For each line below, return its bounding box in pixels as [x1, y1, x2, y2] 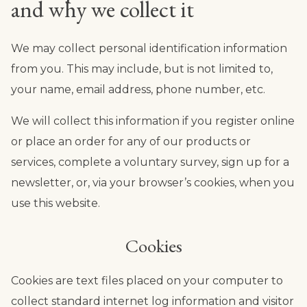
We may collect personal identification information [11, 41, 287, 55]
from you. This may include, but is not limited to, [11, 62, 273, 75]
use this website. [11, 196, 100, 210]
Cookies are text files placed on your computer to [11, 273, 283, 287]
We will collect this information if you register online [11, 114, 295, 127]
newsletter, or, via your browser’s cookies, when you [11, 175, 295, 189]
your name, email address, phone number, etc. [11, 82, 265, 96]
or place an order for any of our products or [11, 134, 251, 148]
